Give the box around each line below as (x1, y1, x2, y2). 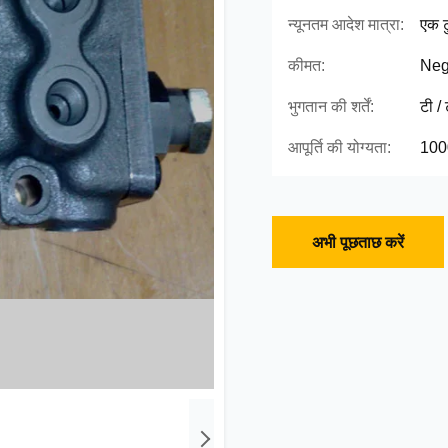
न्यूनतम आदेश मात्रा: (288, 16, 404, 33)
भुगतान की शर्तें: (288, 98, 374, 115)
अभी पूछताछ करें (312, 234, 404, 251)
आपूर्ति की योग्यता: (288, 139, 391, 156)
